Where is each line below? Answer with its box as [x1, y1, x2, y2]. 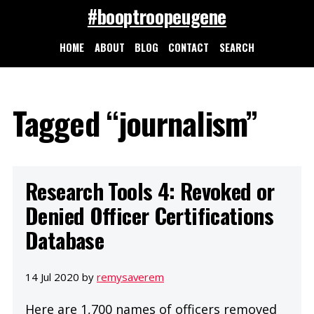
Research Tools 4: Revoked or [25, 175, 275, 207]
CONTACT [168, 40, 210, 55]
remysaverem [97, 269, 164, 284]
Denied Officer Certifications [25, 199, 273, 231]
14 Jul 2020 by [25, 269, 97, 284]
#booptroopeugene [87, 2, 227, 30]
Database [25, 224, 104, 256]
